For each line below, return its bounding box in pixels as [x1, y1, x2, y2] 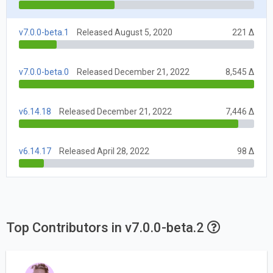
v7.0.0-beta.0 [19, 66, 69, 77]
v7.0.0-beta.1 [19, 27, 69, 37]
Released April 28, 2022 [59, 146, 149, 156]
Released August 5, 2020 [77, 27, 172, 37]
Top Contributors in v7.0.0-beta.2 [6, 219, 207, 235]
